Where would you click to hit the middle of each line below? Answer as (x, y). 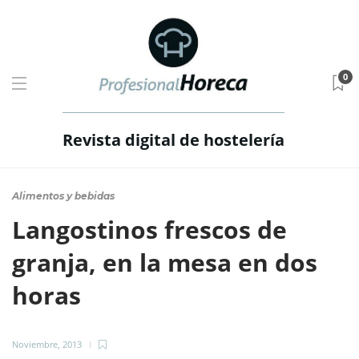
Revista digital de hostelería (173, 140)
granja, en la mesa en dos (165, 262)
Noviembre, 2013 (47, 344)
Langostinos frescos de (149, 230)
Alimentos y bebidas (63, 196)
